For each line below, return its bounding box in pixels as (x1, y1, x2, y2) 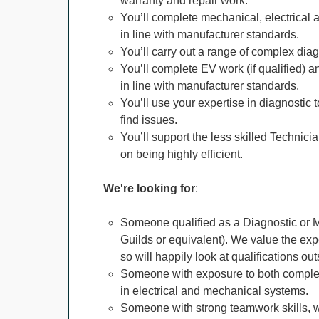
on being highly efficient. (120, 148, 243, 160)
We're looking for (103, 182, 195, 194)
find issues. (120, 114, 177, 126)
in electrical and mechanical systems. (120, 285, 308, 297)
